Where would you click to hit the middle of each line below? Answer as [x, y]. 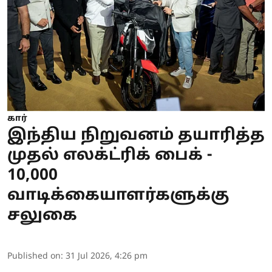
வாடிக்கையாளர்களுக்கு [118, 196]
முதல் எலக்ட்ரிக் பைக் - [110, 156]
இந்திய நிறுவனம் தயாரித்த [136, 136]
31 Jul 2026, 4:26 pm [107, 257]
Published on [34, 257]
